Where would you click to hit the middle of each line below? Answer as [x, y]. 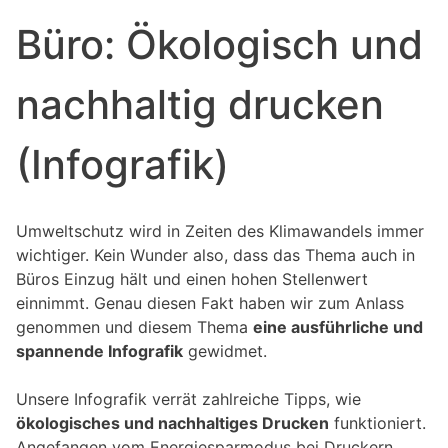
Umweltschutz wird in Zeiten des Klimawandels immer [220, 231]
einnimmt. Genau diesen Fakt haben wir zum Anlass [210, 303]
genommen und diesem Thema [134, 327]
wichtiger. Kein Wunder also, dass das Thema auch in [215, 255]
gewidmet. [225, 351]
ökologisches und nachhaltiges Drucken [172, 423]
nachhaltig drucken [200, 104]
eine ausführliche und [338, 327]
